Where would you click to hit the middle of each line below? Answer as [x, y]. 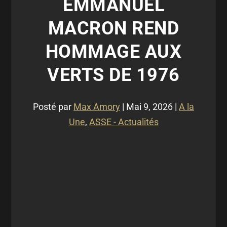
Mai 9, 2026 [149, 107]
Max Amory [97, 107]
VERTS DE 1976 [113, 75]
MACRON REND [113, 28]
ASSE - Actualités [124, 122]
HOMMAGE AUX [113, 52]
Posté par [53, 107]
